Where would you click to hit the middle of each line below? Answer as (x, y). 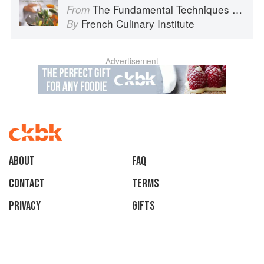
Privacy (25, 206)
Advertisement (132, 61)
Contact (27, 184)
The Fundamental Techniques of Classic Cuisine (162, 9)
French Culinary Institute (138, 24)
